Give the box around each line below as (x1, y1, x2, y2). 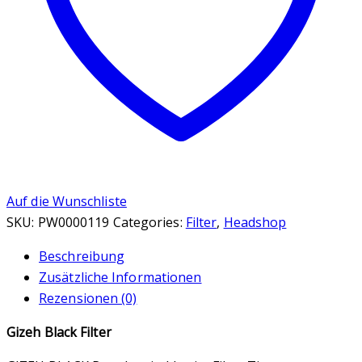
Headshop (223, 213, 287, 232)
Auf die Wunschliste (6, 192, 127, 211)
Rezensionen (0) (39, 289, 137, 308)
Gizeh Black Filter (6, 323, 112, 342)
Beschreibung (39, 247, 125, 266)
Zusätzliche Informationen (39, 268, 202, 287)
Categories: (112, 213, 183, 232)
